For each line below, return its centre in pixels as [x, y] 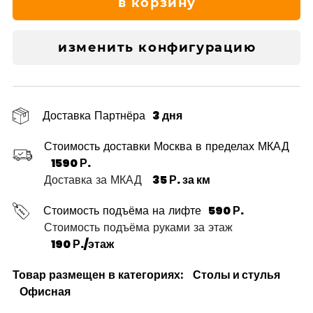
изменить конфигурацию [157, 47]
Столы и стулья [236, 275]
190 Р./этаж [82, 244]
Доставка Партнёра [94, 115]
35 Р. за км [181, 180]
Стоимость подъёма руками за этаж [138, 227]
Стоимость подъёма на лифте [122, 210]
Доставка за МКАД [95, 180]
